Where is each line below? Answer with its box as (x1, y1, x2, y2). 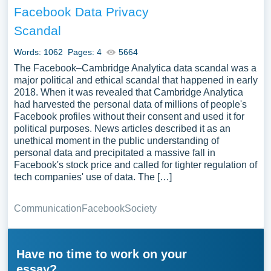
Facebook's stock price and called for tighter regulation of (13, 160, 257, 170)
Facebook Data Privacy (13, 5, 149, 19)
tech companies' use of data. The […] (13, 172, 172, 182)
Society (124, 203, 157, 214)
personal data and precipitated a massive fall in (13, 148, 215, 158)
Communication (13, 203, 82, 214)
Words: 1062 (13, 47, 63, 57)
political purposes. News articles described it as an (13, 123, 230, 134)
